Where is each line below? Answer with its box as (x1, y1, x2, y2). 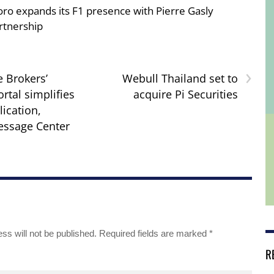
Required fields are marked (98, 228, 209, 239)
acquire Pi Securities (133, 87, 238, 102)
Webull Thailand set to (122, 71, 238, 86)
